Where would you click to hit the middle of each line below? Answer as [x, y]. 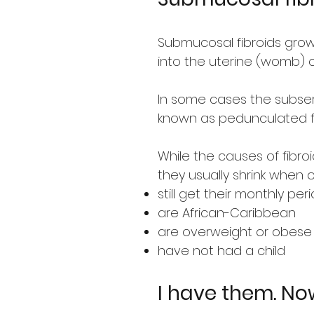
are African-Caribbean [227, 213]
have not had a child [221, 251]
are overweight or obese [235, 232]
